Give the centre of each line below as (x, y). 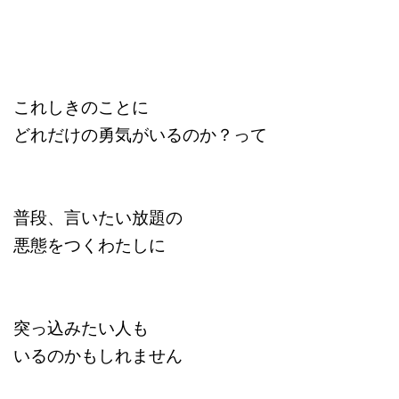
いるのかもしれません (98, 354)
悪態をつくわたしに (90, 244)
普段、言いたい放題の (98, 216)
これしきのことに (81, 106)
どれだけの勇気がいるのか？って (140, 133)
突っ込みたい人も (81, 326)
